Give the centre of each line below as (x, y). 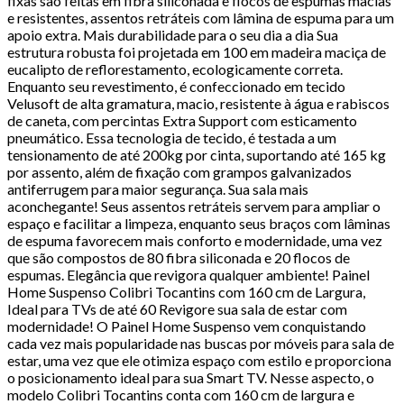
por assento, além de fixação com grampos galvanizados (179, 171)
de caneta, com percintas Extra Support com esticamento (182, 120)
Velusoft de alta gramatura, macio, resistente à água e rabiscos (198, 103)
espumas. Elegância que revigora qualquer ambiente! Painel (188, 274)
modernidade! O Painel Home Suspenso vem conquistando (187, 326)
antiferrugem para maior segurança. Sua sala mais (158, 188)
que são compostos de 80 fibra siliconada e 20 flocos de (179, 257)
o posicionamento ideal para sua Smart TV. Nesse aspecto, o (191, 377)
